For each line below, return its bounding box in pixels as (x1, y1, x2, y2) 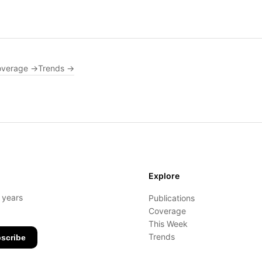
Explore (149, 171, 180, 181)
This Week (149, 219, 188, 229)
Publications (149, 193, 195, 203)
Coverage (149, 206, 186, 216)
